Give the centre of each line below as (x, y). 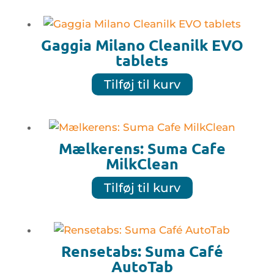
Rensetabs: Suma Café (142, 250)
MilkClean (142, 163)
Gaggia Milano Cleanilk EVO (142, 45)
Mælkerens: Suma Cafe (142, 148)
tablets (142, 60)
